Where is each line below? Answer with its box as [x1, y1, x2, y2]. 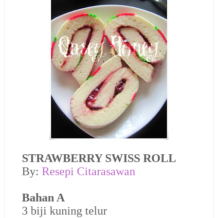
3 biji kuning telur [21, 204, 107, 217]
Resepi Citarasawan [41, 164, 135, 178]
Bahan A [21, 191, 65, 204]
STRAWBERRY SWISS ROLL [21, 151, 176, 164]
